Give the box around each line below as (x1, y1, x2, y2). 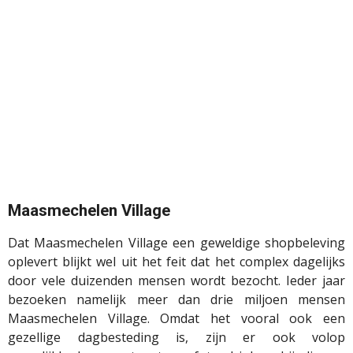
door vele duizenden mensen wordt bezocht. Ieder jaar (8, 272, 345, 290)
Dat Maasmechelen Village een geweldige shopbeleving (8, 234, 345, 252)
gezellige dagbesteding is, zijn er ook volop (8, 329, 345, 347)
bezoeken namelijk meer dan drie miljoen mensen (8, 291, 345, 309)
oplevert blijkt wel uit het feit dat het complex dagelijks (8, 253, 345, 271)
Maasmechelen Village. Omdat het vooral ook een (8, 310, 345, 328)
